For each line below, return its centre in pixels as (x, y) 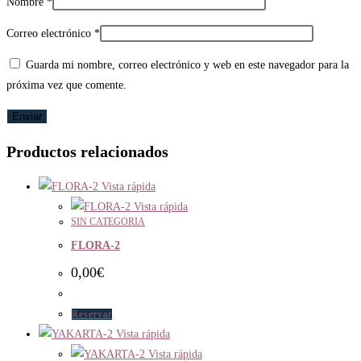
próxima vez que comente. (66, 85)
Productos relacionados (87, 151)
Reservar (92, 314)
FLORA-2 (95, 246)
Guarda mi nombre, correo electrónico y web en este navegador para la (187, 65)
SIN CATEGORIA (108, 221)
